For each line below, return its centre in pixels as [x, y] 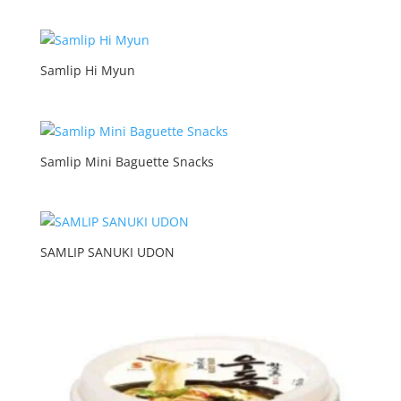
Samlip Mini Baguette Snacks [127, 161]
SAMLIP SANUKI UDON [107, 252]
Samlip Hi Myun [87, 71]
